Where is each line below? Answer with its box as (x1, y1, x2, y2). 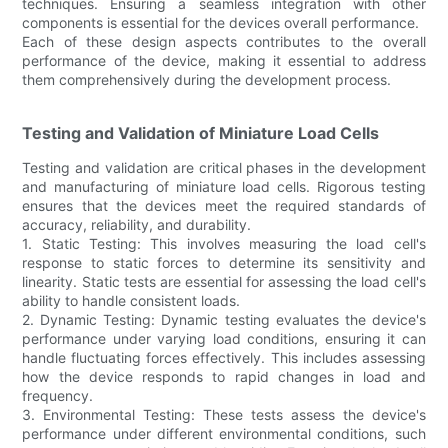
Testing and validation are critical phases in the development (22, 158, 426, 176)
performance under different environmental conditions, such (22, 424, 426, 442)
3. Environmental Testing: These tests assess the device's (22, 405, 426, 423)
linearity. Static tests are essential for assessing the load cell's (22, 272, 426, 290)
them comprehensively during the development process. (22, 70, 392, 88)
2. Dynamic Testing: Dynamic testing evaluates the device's (22, 310, 426, 328)
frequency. (22, 386, 94, 404)
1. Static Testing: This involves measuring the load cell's (22, 234, 426, 252)
